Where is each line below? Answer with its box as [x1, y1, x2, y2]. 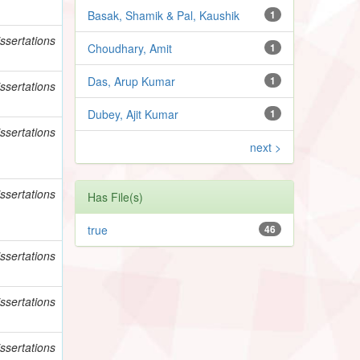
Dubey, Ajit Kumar [88, 105, 179, 122]
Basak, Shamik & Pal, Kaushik [88, 6, 240, 23]
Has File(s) [88, 188, 144, 205]
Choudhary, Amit [88, 39, 173, 56]
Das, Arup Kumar [88, 72, 176, 89]
